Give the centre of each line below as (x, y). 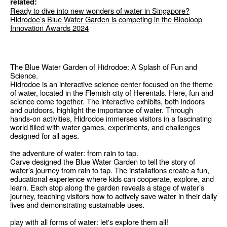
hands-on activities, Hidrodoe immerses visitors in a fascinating (111, 118)
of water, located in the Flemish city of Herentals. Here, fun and (112, 92)
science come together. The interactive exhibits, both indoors (107, 101)
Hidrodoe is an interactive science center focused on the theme (111, 84)
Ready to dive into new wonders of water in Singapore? (100, 10)
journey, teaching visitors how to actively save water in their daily (113, 196)
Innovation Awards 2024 (49, 27)
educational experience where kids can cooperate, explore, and (112, 178)
